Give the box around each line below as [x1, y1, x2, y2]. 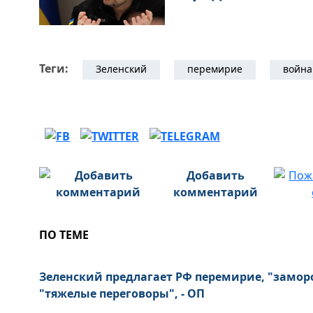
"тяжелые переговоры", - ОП [39, 286, 205, 301]
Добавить [187, 168, 245, 183]
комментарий [173, 184, 259, 200]
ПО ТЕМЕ [39, 227, 89, 242]
